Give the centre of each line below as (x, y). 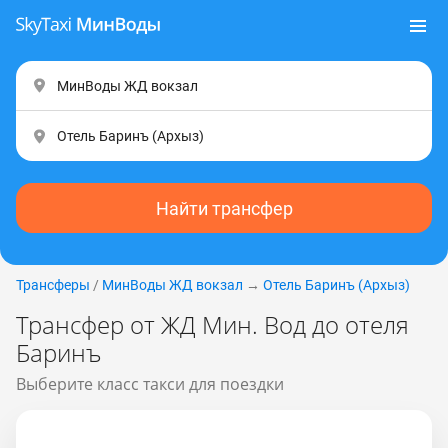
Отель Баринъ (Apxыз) (336, 285)
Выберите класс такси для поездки (150, 384)
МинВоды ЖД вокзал (172, 285)
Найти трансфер (224, 208)
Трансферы (53, 285)
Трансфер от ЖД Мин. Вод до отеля (212, 324)
